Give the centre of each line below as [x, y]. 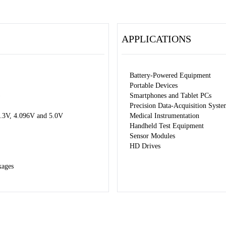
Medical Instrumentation [164, 116]
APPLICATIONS [156, 39]
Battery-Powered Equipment [170, 75]
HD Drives [145, 146]
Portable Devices [154, 86]
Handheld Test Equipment [167, 126]
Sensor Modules [152, 136]
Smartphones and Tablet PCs [171, 96]
